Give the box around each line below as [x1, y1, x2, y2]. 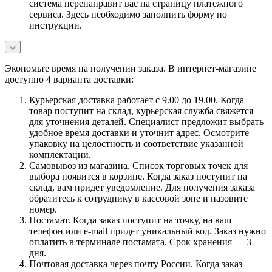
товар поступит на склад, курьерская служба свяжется [29, 105, 253, 116]
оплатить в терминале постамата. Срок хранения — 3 [29, 236, 251, 247]
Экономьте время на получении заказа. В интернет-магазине [5, 63, 256, 73]
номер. [29, 203, 57, 214]
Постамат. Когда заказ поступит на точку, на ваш [29, 214, 231, 225]
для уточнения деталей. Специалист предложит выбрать [29, 116, 263, 127]
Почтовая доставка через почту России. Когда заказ [29, 258, 242, 269]
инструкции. [29, 19, 82, 30]
